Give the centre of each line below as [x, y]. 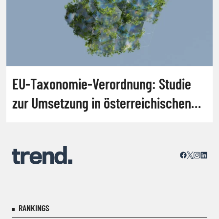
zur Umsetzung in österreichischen [102, 102]
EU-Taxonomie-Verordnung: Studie [102, 83]
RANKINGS [34, 208]
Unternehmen [47, 121]
